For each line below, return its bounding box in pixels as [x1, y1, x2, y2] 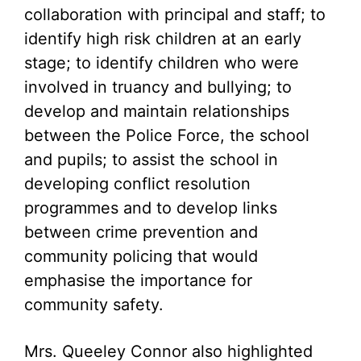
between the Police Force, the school [24, 126, 309, 145]
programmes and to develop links [24, 198, 277, 218]
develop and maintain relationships [24, 102, 289, 121]
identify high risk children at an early [24, 29, 301, 48]
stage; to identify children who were [24, 53, 299, 73]
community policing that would [24, 247, 258, 266]
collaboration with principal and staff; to [24, 5, 326, 24]
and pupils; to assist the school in [24, 150, 278, 169]
